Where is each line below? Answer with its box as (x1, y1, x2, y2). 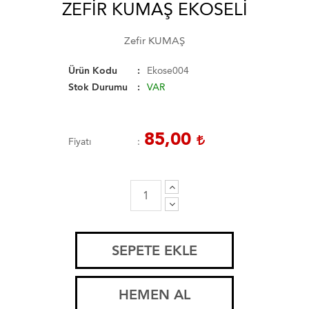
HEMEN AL (119, 286, 190, 303)
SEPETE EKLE (112, 241, 197, 259)
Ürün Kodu (68, 64, 117, 77)
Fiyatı (68, 135, 91, 148)
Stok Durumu (68, 81, 128, 93)
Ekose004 (147, 64, 189, 77)
